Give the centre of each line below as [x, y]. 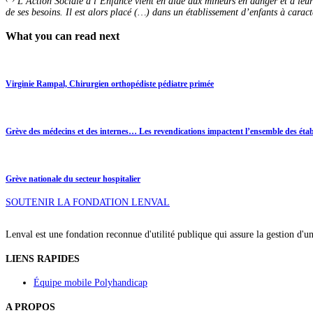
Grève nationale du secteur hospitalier [73, 179]
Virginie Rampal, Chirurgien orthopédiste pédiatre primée [110, 85]
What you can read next [63, 36]
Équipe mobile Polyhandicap [90, 283]
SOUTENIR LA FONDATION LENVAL [88, 203]
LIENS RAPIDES [43, 259]
